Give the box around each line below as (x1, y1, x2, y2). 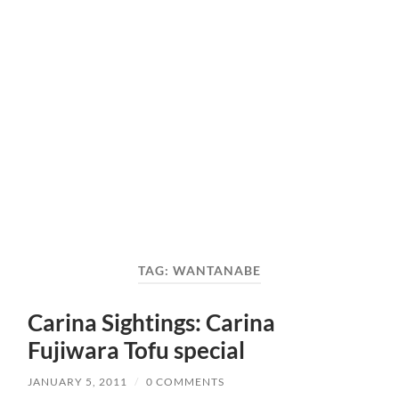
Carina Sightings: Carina (28, 308, 276, 338)
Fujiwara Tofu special (28, 336, 246, 365)
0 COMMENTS (146, 375, 225, 389)
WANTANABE (172, 263, 261, 278)
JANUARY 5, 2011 (28, 375, 128, 389)
